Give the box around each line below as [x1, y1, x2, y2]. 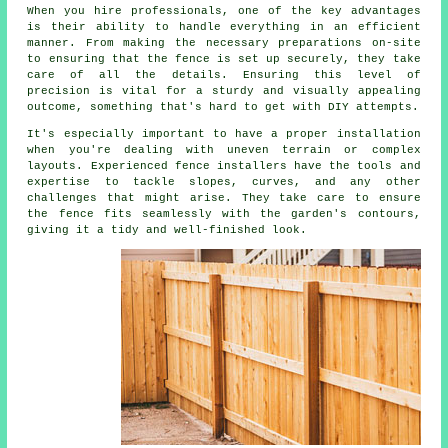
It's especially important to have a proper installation [27, 128, 421, 141]
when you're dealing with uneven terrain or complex [27, 144, 421, 157]
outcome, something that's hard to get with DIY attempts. [27, 101, 420, 114]
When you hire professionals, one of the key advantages [27, 5, 421, 18]
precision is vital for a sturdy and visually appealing [27, 85, 421, 98]
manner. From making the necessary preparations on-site [27, 37, 421, 50]
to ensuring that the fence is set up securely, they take [27, 53, 421, 66]
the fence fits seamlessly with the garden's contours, [27, 208, 421, 221]
